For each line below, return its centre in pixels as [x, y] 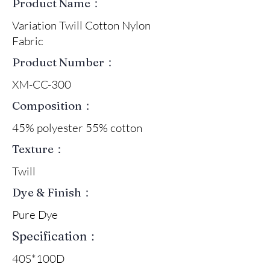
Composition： [53, 105]
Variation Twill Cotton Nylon [81, 25]
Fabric [28, 41]
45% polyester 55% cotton [77, 127]
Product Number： [64, 62]
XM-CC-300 [42, 84]
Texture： [39, 149]
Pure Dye [35, 214]
